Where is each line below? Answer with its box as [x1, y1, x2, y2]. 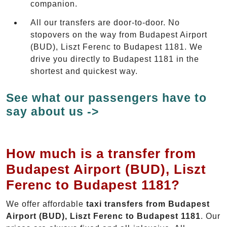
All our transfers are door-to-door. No [30, 18, 180, 27]
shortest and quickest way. [30, 67, 138, 76]
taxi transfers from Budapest [86, 199, 210, 208]
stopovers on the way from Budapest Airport [30, 30, 207, 40]
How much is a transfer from [6, 145, 196, 161]
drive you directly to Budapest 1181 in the [30, 55, 199, 64]
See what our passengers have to [6, 91, 207, 104]
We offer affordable [6, 199, 86, 208]
